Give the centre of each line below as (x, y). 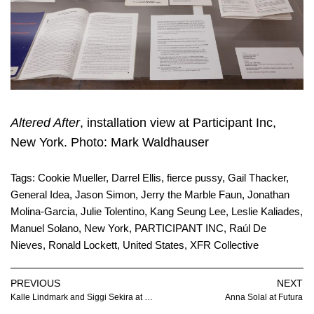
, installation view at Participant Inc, (178, 123)
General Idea (40, 195)
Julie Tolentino (112, 212)
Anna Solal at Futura (264, 298)
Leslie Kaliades (266, 212)
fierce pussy (194, 178)
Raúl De (248, 228)
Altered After (45, 123)
